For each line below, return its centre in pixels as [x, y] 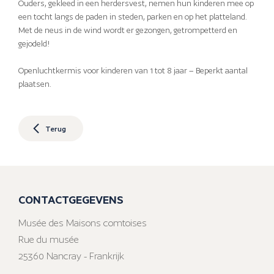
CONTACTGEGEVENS [71, 200]
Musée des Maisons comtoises [83, 223]
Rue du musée [49, 240]
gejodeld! [34, 44]
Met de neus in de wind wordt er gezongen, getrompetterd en [128, 31]
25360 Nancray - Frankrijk [71, 256]
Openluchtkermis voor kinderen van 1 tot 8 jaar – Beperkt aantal [133, 71]
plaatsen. [35, 84]
